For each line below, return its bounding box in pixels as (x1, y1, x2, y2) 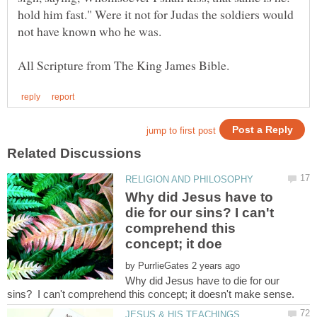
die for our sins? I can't (125, 205, 275, 221)
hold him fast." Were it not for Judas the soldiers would (18, 6, 294, 23)
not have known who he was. (18, 23, 161, 40)
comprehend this (125, 221, 236, 236)
